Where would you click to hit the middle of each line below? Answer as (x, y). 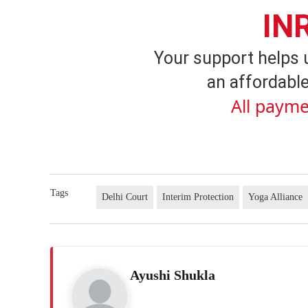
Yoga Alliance (276, 197)
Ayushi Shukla (173, 275)
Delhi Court (125, 197)
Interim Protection (198, 197)
